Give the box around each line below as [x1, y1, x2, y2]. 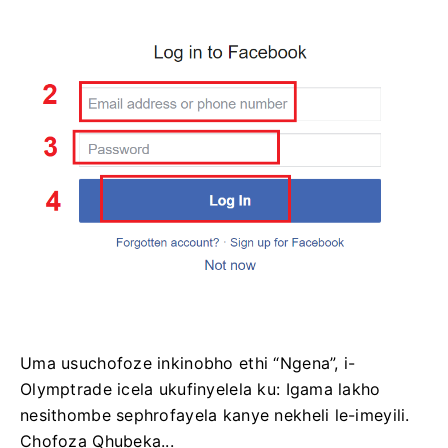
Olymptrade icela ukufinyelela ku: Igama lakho [20, 379, 381, 400]
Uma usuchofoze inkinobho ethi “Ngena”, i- [20, 353, 356, 374]
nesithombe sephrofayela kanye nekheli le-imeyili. [20, 405, 410, 426]
